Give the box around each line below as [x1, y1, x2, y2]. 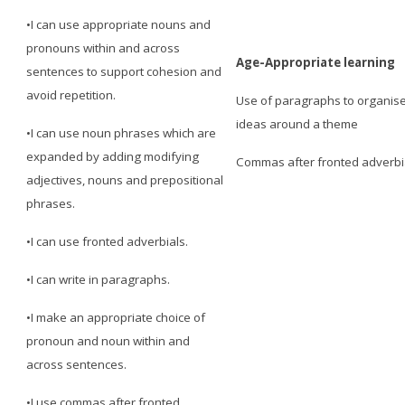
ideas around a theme [236, 115, 364, 132]
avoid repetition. [26, 86, 119, 103]
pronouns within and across [26, 39, 181, 56]
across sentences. [26, 355, 127, 372]
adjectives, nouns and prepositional [26, 171, 224, 188]
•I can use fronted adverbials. [26, 232, 189, 250]
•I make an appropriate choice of [26, 308, 206, 325]
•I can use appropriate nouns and [26, 15, 212, 33]
